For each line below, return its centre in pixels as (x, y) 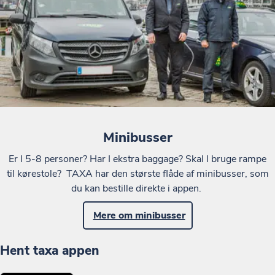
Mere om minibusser (139, 216)
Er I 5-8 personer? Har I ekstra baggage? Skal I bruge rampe (137, 159)
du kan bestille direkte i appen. (137, 189)
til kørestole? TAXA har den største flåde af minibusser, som (137, 174)
